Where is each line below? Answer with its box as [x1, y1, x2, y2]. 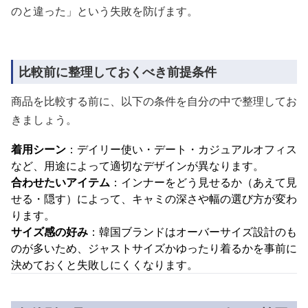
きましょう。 [11, 112, 77, 127]
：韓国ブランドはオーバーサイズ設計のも [88, 224, 297, 239]
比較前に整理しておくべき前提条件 [19, 63, 217, 80]
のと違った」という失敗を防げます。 [11, 3, 198, 19]
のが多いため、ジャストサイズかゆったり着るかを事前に [11, 241, 297, 256]
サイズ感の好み [11, 224, 88, 239]
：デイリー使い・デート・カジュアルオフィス [66, 142, 297, 157]
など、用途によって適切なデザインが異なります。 [11, 158, 264, 173]
